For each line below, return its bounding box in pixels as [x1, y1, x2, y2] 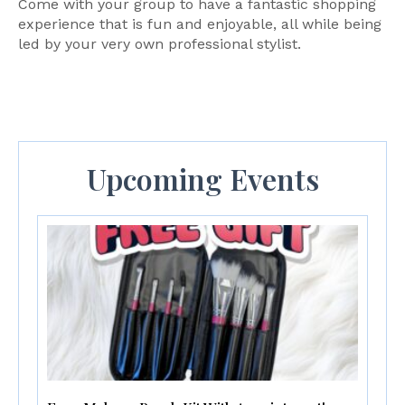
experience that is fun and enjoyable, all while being [18, 15, 381, 33]
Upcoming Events [86, 158, 319, 198]
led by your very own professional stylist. [18, 35, 301, 53]
